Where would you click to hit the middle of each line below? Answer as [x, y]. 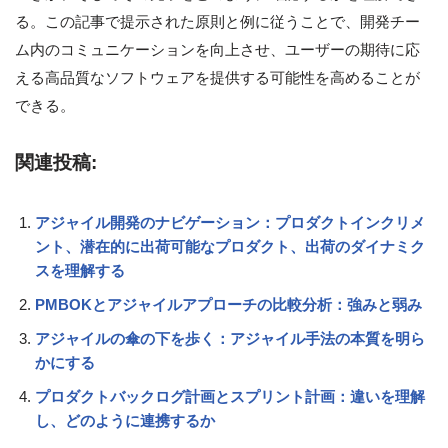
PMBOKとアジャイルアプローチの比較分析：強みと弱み [228, 305]
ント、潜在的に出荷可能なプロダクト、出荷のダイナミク [230, 247]
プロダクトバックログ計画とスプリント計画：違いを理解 [230, 397]
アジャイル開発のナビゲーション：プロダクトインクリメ [230, 223]
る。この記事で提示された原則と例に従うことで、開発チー [217, 22]
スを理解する [80, 271]
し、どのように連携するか [125, 421]
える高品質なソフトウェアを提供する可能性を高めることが [217, 78]
